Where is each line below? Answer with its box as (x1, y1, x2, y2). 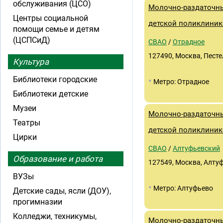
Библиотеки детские (13, 89, 88, 99)
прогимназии (13, 197, 62, 207)
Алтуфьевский (173, 144, 220, 152)
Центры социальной (13, 13, 88, 23)
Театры (13, 118, 40, 127)
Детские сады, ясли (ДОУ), (13, 186, 111, 196)
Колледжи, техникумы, (13, 212, 97, 221)
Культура (13, 57, 49, 67)
